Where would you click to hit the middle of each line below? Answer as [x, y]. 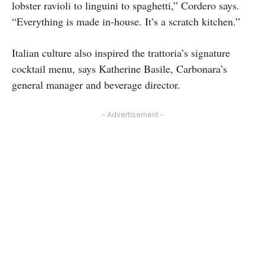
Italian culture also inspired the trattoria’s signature [121, 53]
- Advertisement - [132, 115]
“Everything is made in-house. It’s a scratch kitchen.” [126, 22]
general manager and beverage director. [96, 85]
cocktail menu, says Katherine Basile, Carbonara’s [119, 69]
